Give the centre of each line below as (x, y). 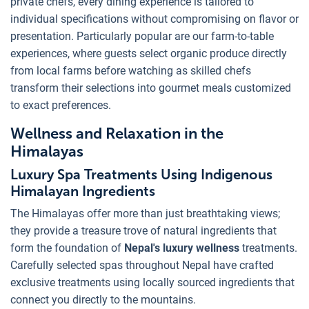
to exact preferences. (61, 105)
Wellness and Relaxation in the (117, 133)
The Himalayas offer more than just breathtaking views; (145, 213)
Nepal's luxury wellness (182, 248)
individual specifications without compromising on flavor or (154, 19)
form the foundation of (67, 248)
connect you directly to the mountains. (103, 299)
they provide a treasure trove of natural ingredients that (143, 230)
